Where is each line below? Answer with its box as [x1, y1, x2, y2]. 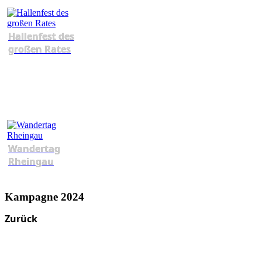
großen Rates [8, 43, 71, 56]
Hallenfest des [8, 30, 74, 43]
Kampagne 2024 [5, 190, 84, 203]
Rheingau [8, 155, 54, 168]
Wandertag [8, 142, 60, 156]
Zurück [5, 212, 37, 226]
